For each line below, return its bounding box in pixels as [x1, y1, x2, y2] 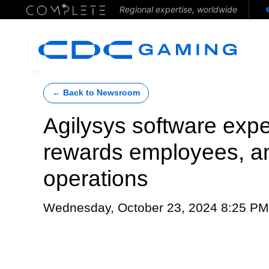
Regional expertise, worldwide [119, 4, 237, 14]
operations [43, 166, 148, 191]
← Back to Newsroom [52, 88, 140, 97]
